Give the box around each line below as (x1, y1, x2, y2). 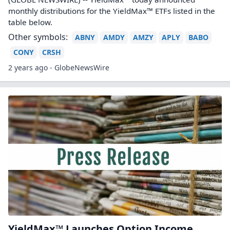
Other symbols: (8, 31, 68, 43)
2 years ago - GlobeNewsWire (8, 63, 109, 72)
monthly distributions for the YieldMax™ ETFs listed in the (8, 6, 215, 16)
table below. (8, 17, 52, 27)
